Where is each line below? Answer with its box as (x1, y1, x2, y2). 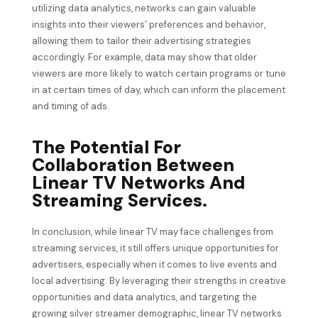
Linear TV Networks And (31, 171, 245, 195)
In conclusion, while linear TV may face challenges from (31, 226, 273, 238)
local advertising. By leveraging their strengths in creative (31, 275, 286, 287)
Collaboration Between (31, 153, 234, 177)
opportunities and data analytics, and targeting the (31, 291, 257, 304)
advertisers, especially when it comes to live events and (31, 258, 277, 271)
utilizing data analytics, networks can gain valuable (31, 1, 256, 14)
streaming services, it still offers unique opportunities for (31, 242, 279, 255)
